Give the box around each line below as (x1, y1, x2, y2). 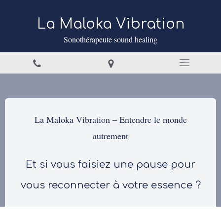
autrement (93, 130, 128, 142)
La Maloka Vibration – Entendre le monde (34, 113, 187, 125)
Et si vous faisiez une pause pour (26, 159, 195, 170)
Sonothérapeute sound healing (64, 34, 157, 44)
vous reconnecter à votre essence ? (20, 180, 201, 191)
